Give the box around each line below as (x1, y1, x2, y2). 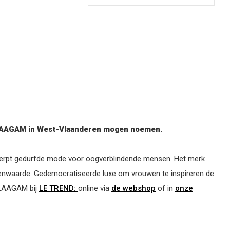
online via (78, 184, 111, 193)
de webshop (111, 184, 156, 193)
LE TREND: (39, 184, 78, 193)
